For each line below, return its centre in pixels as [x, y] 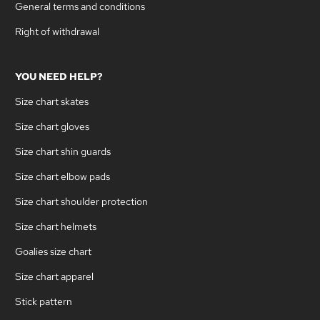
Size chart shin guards [63, 151]
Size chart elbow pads [62, 176]
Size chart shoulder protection [81, 201]
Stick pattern [44, 301]
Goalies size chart [53, 251]
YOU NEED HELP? [59, 76]
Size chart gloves [52, 126]
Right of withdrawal [57, 31]
